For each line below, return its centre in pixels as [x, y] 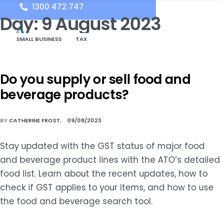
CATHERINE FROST [35, 121]
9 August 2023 [101, 24]
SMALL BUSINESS [39, 39]
